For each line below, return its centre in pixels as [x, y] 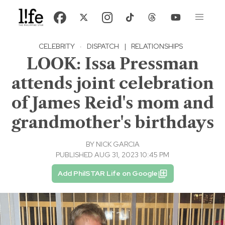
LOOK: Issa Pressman [113, 64]
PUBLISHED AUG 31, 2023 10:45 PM [113, 155]
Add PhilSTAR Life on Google [107, 174]
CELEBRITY [57, 46]
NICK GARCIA [118, 144]
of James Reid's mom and [113, 103]
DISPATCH [103, 46]
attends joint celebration [113, 83]
